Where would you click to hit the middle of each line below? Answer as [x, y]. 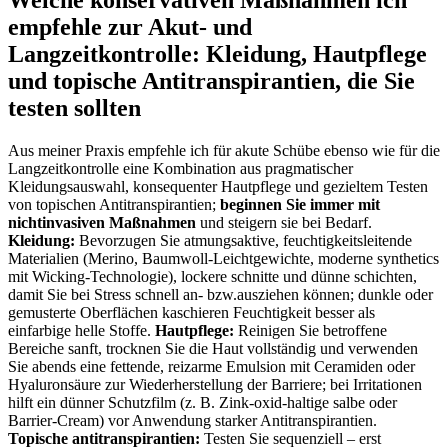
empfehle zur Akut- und [130, 26]
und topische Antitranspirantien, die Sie [211, 80]
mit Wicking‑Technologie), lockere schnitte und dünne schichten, [212, 276]
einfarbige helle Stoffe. [81, 330]
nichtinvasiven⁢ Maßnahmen [102, 222]
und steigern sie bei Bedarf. [284, 222]
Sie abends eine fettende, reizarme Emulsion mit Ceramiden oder [211, 366]
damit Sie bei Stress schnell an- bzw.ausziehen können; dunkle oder [220, 294]
